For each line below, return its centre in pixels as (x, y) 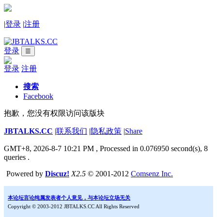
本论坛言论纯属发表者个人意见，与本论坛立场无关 (69, 198)
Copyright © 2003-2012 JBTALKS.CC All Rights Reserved (74, 206)
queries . (17, 157)
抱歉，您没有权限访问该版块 (54, 113)
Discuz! (57, 174)
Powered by (26, 174)
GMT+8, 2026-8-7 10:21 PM (50, 148)
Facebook (38, 96)
